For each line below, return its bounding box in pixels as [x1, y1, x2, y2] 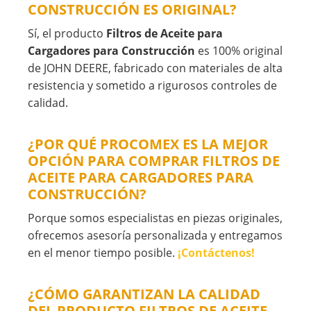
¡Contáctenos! [178, 245, 255, 261]
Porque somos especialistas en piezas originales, [28, 210, 283, 226]
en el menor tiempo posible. [28, 245, 178, 261]
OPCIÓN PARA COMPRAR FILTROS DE [28, 151, 280, 171]
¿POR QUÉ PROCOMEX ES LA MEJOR [28, 135, 268, 154]
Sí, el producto [28, 26, 106, 42]
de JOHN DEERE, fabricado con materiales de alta [28, 60, 283, 76]
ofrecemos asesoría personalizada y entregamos [28, 228, 283, 244]
